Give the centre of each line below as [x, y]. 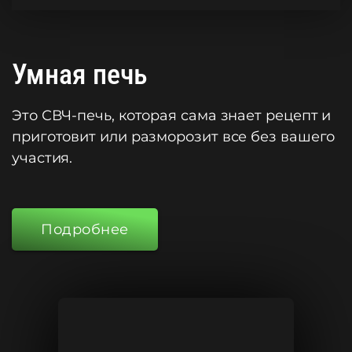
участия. [42, 158]
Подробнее [85, 230]
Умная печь [80, 75]
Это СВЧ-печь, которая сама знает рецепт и [172, 116]
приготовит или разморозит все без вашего [174, 137]
